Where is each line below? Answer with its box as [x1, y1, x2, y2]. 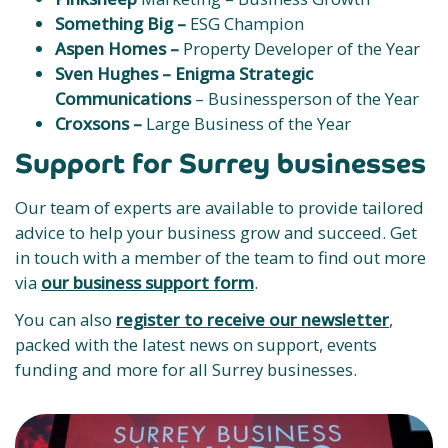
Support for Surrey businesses [15, 146, 426, 181]
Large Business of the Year [142, 112, 351, 135]
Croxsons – [55, 112, 142, 135]
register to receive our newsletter [116, 308, 389, 331]
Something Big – [55, 12, 190, 35]
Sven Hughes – [55, 62, 171, 85]
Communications [55, 87, 191, 110]
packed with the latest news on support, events [15, 333, 377, 356]
